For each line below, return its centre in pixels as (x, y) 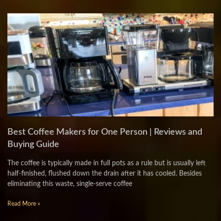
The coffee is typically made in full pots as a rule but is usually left (107, 163)
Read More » (24, 204)
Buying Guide (33, 145)
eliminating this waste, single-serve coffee (70, 184)
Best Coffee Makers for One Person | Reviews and (105, 132)
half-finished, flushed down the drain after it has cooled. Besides (105, 174)
